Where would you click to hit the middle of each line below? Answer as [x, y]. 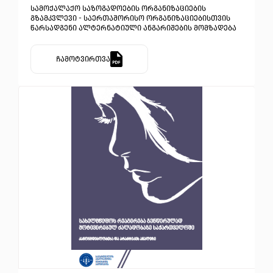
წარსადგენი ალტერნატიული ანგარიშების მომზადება [133, 28]
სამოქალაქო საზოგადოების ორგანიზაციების [118, 8]
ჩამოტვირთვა [83, 59]
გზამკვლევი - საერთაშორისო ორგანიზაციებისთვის [130, 18]
